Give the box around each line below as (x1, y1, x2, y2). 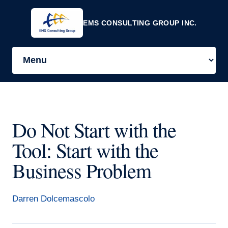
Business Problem (12, 157, 151, 184)
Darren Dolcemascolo (12, 194, 95, 204)
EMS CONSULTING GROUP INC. (83, 19, 197, 27)
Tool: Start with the (12, 136, 158, 163)
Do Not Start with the (12, 116, 176, 143)
